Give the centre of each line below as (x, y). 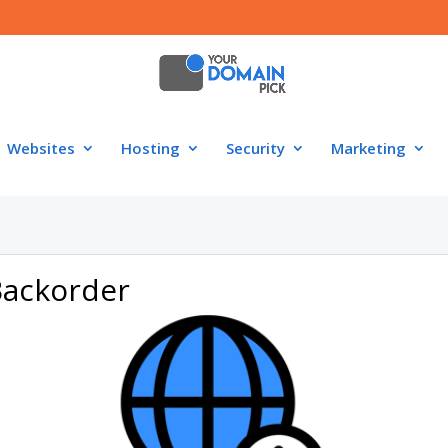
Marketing (368, 148)
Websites (40, 148)
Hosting (150, 148)
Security (255, 148)
